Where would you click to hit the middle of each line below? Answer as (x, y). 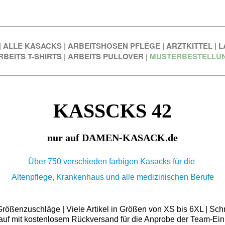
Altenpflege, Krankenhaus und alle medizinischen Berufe (113, 177)
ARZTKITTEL (189, 46)
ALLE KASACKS (32, 46)
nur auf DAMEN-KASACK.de (113, 137)
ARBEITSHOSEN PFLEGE (114, 46)
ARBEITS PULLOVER (105, 57)
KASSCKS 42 (113, 110)
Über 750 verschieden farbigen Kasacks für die (113, 162)
